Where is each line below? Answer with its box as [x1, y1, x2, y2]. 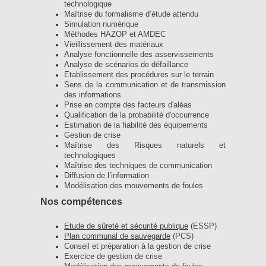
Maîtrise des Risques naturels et [64, 141, 226, 150]
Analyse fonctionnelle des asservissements [64, 50, 214, 59]
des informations [64, 91, 121, 100]
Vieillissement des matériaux [64, 40, 163, 49]
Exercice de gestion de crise [64, 252, 162, 261]
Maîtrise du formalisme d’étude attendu [64, 10, 198, 19]
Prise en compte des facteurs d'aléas [64, 101, 192, 110]
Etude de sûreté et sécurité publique [64, 221, 188, 230]
